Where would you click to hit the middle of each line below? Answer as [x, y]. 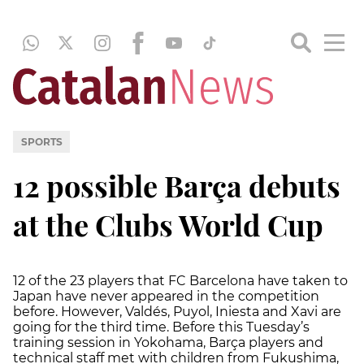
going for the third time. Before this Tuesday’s [161, 327]
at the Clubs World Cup [168, 224]
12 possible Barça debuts [177, 185]
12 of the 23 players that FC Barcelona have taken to [180, 280]
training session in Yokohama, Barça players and [168, 342]
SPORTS [41, 141]
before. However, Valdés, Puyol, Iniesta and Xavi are [177, 311]
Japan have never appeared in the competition [166, 296]
